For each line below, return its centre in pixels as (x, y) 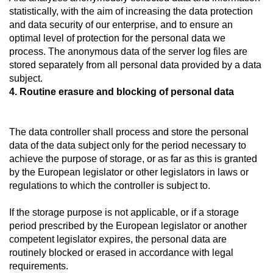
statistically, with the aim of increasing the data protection (131, 11)
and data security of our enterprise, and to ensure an (121, 25)
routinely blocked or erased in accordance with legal (121, 253)
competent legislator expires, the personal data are (118, 239)
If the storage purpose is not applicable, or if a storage (124, 212)
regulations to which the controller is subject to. (110, 186)
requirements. (39, 266)
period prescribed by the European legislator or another (128, 226)
